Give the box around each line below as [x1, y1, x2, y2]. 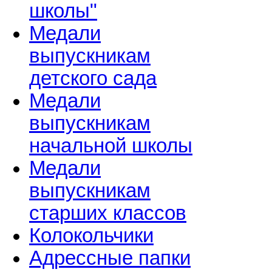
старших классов [29, 202, 186, 225]
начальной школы [29, 135, 192, 157]
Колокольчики [29, 225, 154, 247]
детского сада [29, 67, 157, 90]
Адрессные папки [29, 247, 191, 270]
